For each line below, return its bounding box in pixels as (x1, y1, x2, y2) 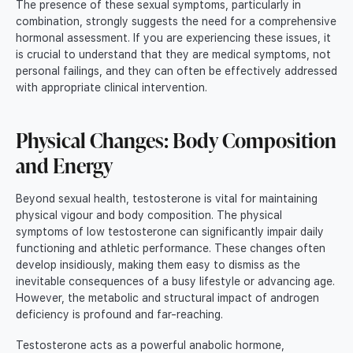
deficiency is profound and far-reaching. (16, 308, 223, 321)
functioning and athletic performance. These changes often (16, 242, 325, 255)
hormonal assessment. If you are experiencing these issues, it (16, 32, 331, 45)
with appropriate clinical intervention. (16, 81, 207, 95)
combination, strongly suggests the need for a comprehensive (16, 15, 336, 28)
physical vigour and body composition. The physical (16, 209, 282, 222)
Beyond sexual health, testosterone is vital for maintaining (16, 192, 318, 206)
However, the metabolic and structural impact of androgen (16, 292, 319, 305)
